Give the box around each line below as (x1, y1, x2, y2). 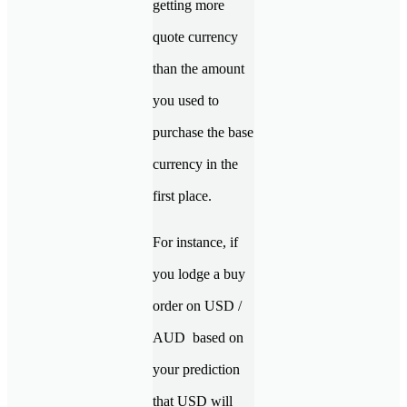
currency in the (153, 156, 238, 173)
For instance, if (153, 234, 238, 251)
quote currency (153, 29, 238, 45)
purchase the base (153, 124, 253, 141)
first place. (153, 188, 212, 204)
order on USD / (153, 298, 242, 314)
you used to (153, 93, 219, 109)
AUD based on (153, 330, 243, 346)
